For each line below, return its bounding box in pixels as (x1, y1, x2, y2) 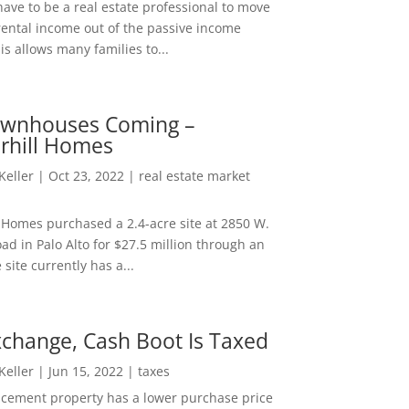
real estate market (138, 166, 250, 184)
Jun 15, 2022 (47, 362, 123, 380)
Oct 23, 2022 (47, 166, 124, 184)
